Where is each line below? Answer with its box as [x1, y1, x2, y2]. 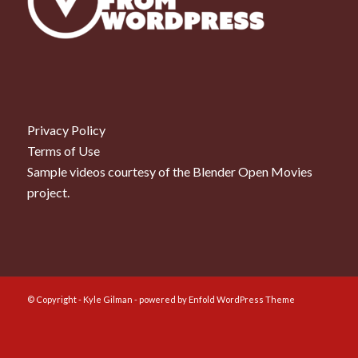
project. [26, 184, 70, 200]
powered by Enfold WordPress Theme [138, 294, 295, 305]
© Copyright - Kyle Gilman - [26, 294, 139, 305]
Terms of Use [26, 142, 100, 158]
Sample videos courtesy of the [26, 163, 193, 179]
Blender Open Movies [192, 163, 312, 179]
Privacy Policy [26, 121, 105, 137]
